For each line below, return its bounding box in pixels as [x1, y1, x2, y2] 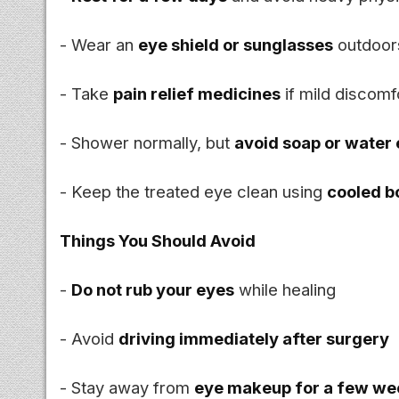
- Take [60, 83, 113, 103]
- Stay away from [60, 377, 194, 397]
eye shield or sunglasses [138, 34, 333, 54]
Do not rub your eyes [71, 279, 234, 299]
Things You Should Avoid [60, 230, 256, 250]
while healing [234, 279, 336, 299]
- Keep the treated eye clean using [60, 181, 327, 201]
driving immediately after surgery [118, 328, 389, 348]
